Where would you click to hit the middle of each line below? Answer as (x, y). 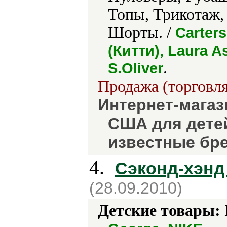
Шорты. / (142, 33)
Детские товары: (159, 211)
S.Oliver (136, 68)
